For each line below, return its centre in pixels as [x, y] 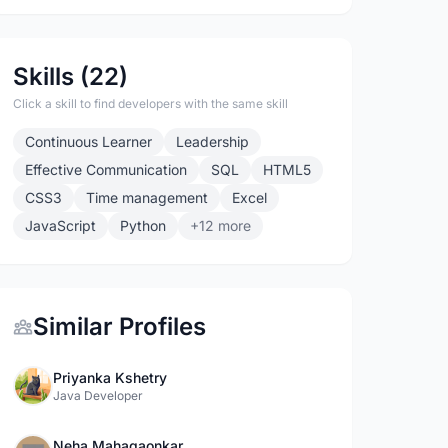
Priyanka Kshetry [110, 377]
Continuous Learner [89, 141]
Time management [147, 197]
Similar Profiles [120, 326]
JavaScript [61, 225]
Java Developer [98, 395]
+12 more [221, 225]
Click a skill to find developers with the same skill [151, 103]
